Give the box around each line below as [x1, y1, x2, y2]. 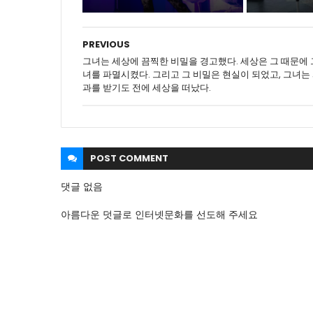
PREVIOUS [82, 38, 130, 51]
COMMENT [119, 152, 168, 165]
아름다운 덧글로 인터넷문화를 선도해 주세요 [61, 208, 258, 221]
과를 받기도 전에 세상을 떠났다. [82, 81, 211, 94]
